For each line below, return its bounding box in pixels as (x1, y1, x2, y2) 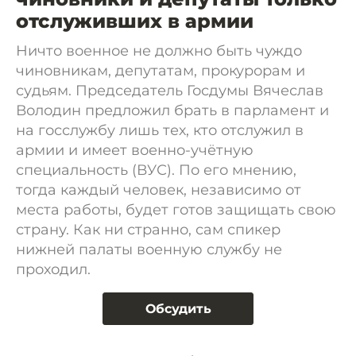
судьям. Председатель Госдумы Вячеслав (16, 82, 323, 99)
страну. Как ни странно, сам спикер (16, 221, 281, 238)
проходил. (16, 261, 91, 278)
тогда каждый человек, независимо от (16, 181, 301, 199)
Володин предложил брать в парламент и (16, 102, 329, 119)
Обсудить (145, 301, 211, 316)
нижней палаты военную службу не (16, 241, 282, 258)
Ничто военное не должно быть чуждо (16, 42, 302, 60)
